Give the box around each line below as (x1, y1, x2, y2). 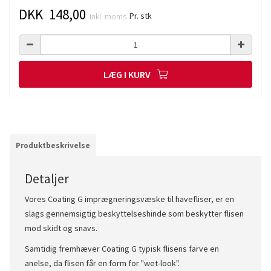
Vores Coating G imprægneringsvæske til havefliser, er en (25, 194, 234, 204)
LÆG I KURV (103, 68, 151, 80)
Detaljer (25, 170, 69, 187)
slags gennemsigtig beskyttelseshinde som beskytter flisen (25, 208, 244, 219)
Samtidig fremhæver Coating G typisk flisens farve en (25, 243, 219, 254)
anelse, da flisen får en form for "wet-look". (25, 258, 180, 269)
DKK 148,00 (19, 5, 86, 23)
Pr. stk (129, 10, 152, 21)
